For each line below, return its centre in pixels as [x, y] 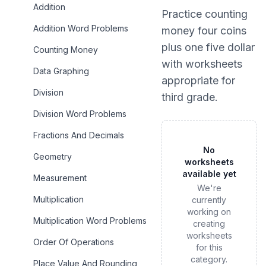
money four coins [204, 31]
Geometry [53, 156]
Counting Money [66, 50]
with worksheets [202, 64]
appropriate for [198, 80]
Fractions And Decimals [79, 135]
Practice [183, 14]
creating [209, 224]
